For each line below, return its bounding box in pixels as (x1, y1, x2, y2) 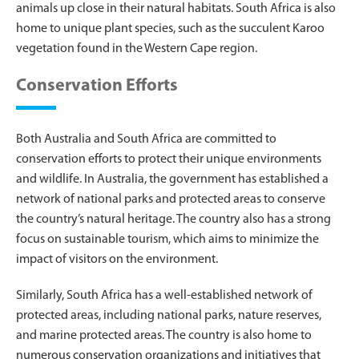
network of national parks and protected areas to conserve (16, 192, 325, 206)
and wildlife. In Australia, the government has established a (16, 172, 329, 186)
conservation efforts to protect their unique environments (16, 152, 321, 166)
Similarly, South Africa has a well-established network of (16, 288, 313, 302)
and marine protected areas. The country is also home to (16, 329, 312, 342)
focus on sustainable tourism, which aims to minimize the (16, 232, 319, 246)
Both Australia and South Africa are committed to (16, 132, 276, 146)
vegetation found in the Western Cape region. (16, 42, 257, 55)
